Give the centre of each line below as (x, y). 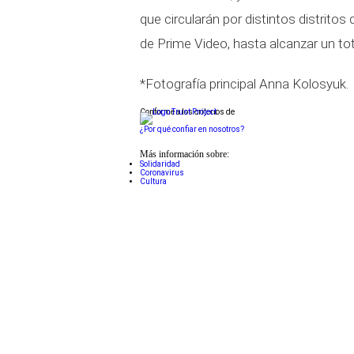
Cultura (153, 181)
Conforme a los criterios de (187, 112)
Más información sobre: (185, 154)
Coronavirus (162, 173)
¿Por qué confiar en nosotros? (192, 129)
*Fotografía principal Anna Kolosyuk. (244, 84)
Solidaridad (160, 164)
